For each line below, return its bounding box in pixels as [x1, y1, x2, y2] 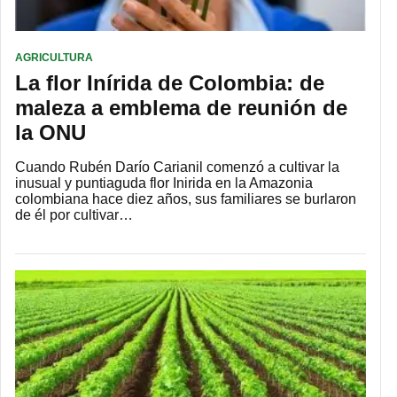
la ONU [15, 120, 86, 144]
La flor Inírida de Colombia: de [15, 70, 324, 95]
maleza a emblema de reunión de [15, 95, 347, 120]
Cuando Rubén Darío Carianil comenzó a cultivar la [15, 159, 339, 175]
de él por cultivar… [15, 206, 133, 222]
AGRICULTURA [15, 51, 93, 64]
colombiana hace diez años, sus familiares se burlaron [15, 191, 356, 206]
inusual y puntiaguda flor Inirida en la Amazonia [15, 175, 313, 191]
